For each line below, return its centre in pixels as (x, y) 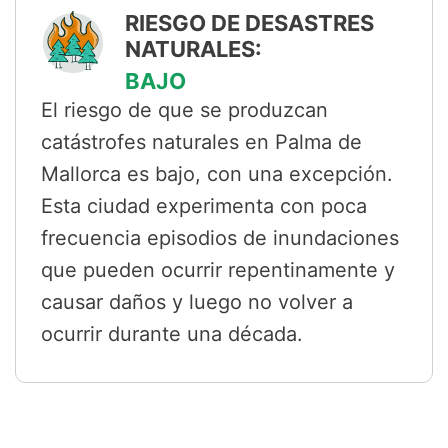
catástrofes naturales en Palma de (201, 142)
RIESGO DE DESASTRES (249, 23)
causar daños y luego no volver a (197, 302)
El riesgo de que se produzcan (184, 110)
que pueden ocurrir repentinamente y (218, 270)
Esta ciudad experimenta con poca (204, 206)
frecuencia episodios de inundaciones (220, 238)
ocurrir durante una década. (172, 334)
